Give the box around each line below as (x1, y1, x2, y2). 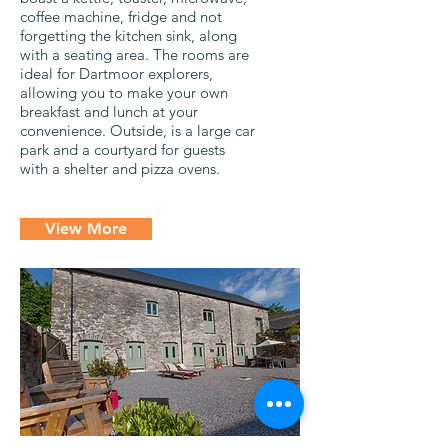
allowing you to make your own (20, 82, 228, 102)
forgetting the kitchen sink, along (20, 25, 237, 45)
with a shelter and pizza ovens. (20, 158, 224, 178)
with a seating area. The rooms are (20, 44, 249, 64)
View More (45, 218, 127, 238)
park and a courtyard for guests (20, 139, 225, 159)
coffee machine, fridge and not (20, 6, 222, 26)
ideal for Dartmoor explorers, (20, 63, 213, 83)
